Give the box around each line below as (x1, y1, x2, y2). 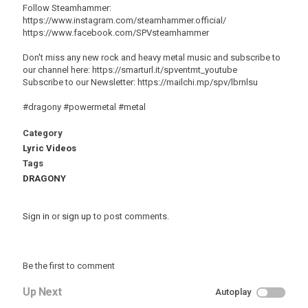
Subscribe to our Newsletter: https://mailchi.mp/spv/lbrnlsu (23, 77, 258, 87)
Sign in (23, 211, 49, 221)
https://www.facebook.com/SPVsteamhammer (23, 27, 209, 38)
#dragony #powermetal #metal (23, 102, 146, 112)
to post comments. (91, 211, 169, 221)
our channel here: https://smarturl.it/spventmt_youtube (23, 65, 237, 75)
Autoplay (215, 287, 251, 297)
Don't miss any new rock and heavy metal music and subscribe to (23, 52, 280, 63)
